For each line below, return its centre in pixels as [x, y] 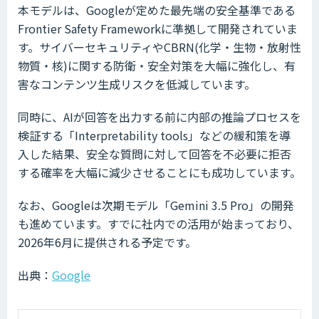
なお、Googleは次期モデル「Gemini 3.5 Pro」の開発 [156, 205]
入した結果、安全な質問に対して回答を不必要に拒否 [155, 154]
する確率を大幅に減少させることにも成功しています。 [159, 173]
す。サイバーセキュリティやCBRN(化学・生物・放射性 [159, 47]
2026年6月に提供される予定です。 [107, 242]
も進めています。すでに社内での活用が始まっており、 [158, 224]
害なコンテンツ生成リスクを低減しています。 [137, 84]
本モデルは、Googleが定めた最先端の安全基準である [157, 10]
